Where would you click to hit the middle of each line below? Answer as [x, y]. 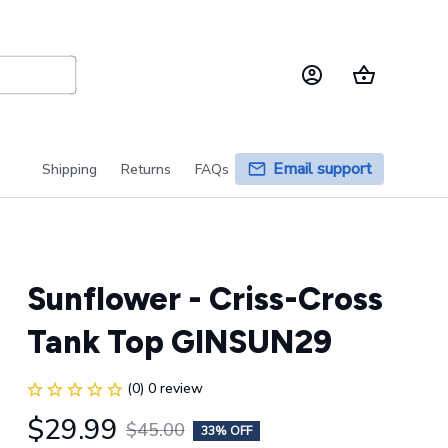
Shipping [69, 169]
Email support [322, 169]
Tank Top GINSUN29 [179, 342]
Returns [146, 169]
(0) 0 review [164, 388]
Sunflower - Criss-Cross [204, 299]
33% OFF [226, 430]
